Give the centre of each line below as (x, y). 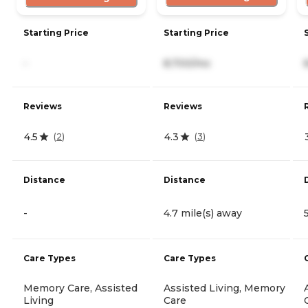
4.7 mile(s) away (203, 213)
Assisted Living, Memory (224, 288)
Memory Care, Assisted (80, 288)
